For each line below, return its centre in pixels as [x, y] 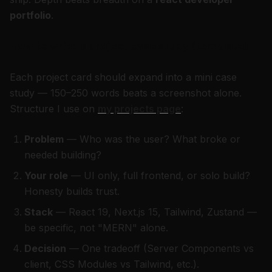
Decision [45, 248]
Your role [46, 175]
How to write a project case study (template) [129, 46]
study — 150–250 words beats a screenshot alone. [126, 93]
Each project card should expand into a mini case [123, 77]
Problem [44, 139]
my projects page [139, 109]
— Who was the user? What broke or [152, 139]
